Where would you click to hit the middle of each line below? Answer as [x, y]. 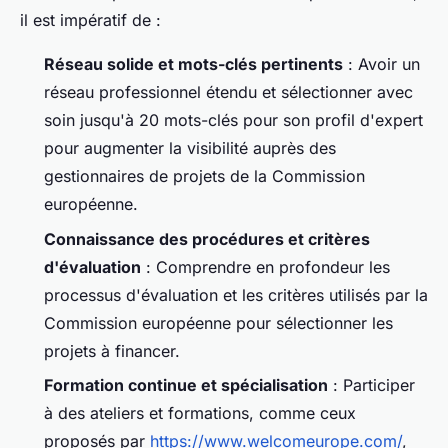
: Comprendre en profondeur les [265, 266]
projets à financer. [112, 350]
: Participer [371, 384]
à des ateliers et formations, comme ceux [200, 412]
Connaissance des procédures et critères [207, 238]
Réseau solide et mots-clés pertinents [193, 64]
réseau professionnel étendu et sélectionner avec [228, 92]
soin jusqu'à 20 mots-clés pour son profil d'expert [233, 120]
